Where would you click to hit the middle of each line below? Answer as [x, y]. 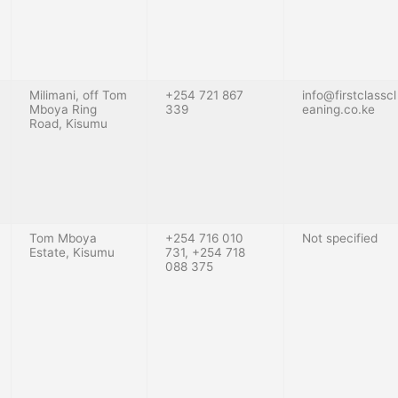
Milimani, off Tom [78, 95]
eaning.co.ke [338, 109]
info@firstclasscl [349, 95]
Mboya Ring [63, 109]
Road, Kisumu [68, 123]
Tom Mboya [63, 238]
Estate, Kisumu [72, 252]
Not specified [340, 238]
